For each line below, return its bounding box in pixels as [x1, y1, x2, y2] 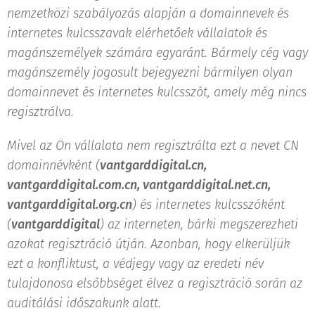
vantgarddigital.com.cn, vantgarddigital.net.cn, [7, 176, 271, 193]
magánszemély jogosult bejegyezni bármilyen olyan [7, 64, 292, 80]
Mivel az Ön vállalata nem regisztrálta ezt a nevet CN [7, 137, 299, 153]
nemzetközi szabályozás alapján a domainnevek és [7, 5, 289, 21]
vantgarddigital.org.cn [7, 196, 132, 212]
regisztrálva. [7, 103, 74, 120]
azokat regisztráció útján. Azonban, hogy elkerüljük [7, 236, 290, 252]
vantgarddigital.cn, [100, 157, 207, 173]
